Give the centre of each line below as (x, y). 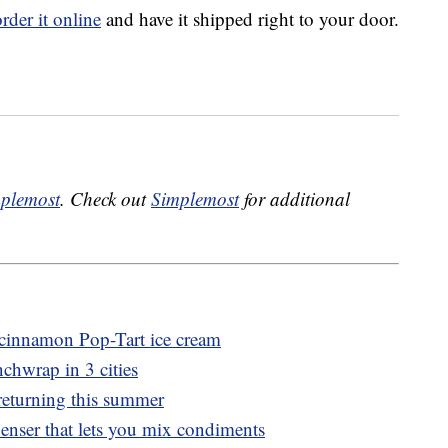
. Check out (105, 199)
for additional (294, 199)
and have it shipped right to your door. (250, 19)
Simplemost (195, 199)
